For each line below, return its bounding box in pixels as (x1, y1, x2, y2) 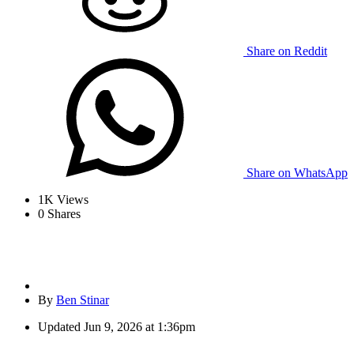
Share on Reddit (247, 44, 327, 58)
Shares (44, 207, 81, 221)
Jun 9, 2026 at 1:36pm (84, 320, 195, 334)
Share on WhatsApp (247, 166, 348, 180)
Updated (38, 320, 81, 334)
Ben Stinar (56, 293, 109, 307)
